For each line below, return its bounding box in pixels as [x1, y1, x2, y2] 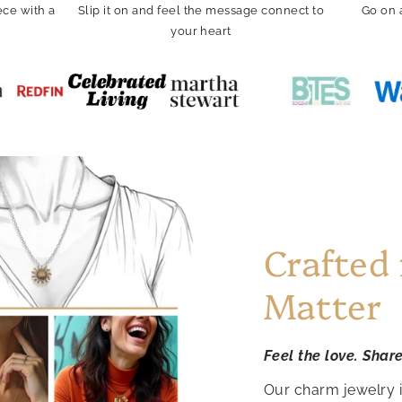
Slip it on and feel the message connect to [77, 4, 325, 18]
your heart [170, 24, 232, 39]
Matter [264, 279, 382, 328]
